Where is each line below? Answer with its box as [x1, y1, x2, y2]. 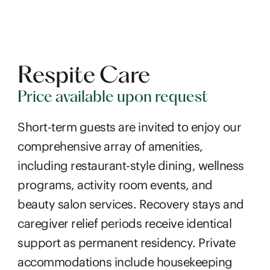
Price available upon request [17, 90, 209, 105]
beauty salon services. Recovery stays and [17, 196, 244, 212]
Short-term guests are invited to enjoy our [17, 119, 242, 134]
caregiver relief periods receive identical [17, 216, 232, 231]
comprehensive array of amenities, [17, 139, 203, 154]
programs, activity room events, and [17, 177, 213, 192]
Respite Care [17, 66, 151, 87]
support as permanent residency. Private [17, 235, 236, 250]
